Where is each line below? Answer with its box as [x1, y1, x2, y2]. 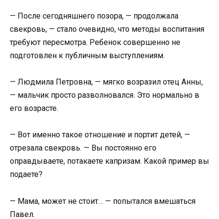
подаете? [10, 170, 43, 179]
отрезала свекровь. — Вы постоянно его [10, 143, 156, 153]
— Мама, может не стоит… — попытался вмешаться [10, 196, 196, 206]
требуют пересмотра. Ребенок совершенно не [10, 38, 180, 47]
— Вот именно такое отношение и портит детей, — [10, 130, 190, 140]
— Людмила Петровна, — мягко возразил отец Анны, [10, 77, 203, 87]
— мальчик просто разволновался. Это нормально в [10, 90, 199, 100]
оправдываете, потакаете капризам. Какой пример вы [10, 156, 209, 166]
